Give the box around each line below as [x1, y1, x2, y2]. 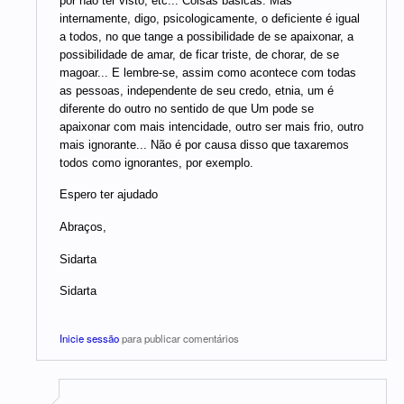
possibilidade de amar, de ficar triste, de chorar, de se [60, 47, 339, 61]
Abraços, [60, 220, 106, 234]
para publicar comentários [119, 330, 239, 345]
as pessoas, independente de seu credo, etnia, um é [60, 83, 334, 97]
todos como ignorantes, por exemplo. [60, 155, 253, 170]
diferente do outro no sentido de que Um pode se [60, 101, 314, 115]
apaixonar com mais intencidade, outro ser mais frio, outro [60, 119, 363, 133]
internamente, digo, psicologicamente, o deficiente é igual [60, 11, 360, 25]
